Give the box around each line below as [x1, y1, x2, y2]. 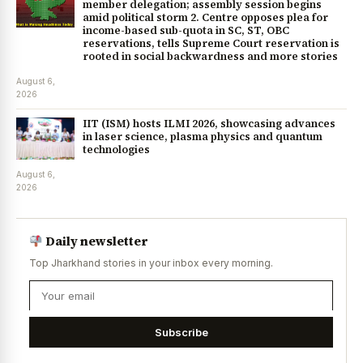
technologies [83, 143, 150, 157]
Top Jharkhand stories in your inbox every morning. [29, 257, 273, 270]
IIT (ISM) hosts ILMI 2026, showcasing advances [83, 117, 335, 131]
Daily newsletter [43, 233, 148, 250]
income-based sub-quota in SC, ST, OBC [83, 23, 289, 38]
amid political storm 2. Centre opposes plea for [83, 11, 328, 25]
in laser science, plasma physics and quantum [83, 130, 322, 144]
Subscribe [154, 326, 208, 340]
